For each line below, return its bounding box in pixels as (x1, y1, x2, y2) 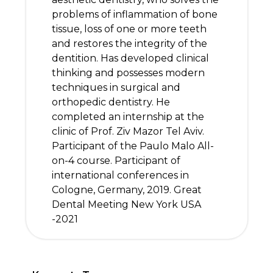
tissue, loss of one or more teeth (51, 23, 207, 35)
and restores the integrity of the (51, 38, 207, 49)
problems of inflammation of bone (51, 9, 218, 20)
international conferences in (51, 169, 189, 181)
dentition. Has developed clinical (51, 52, 209, 64)
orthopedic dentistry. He (51, 96, 170, 108)
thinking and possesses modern (51, 67, 205, 79)
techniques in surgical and (51, 82, 180, 93)
